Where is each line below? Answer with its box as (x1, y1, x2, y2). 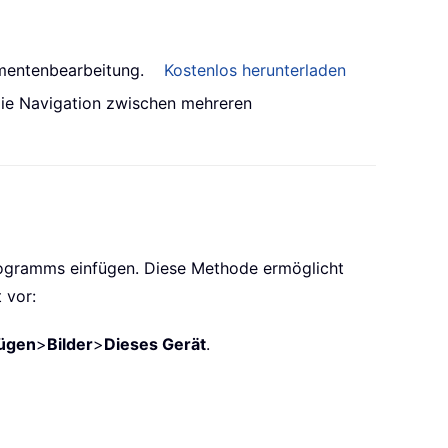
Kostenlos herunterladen (164, 60, 346, 81)
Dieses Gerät (104, 334, 206, 355)
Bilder (47, 334, 93, 355)
